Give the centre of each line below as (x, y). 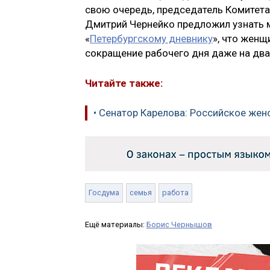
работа (175, 192)
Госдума (104, 192)
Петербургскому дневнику (151, 39)
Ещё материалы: (116, 224)
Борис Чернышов (179, 224)
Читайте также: (124, 83)
